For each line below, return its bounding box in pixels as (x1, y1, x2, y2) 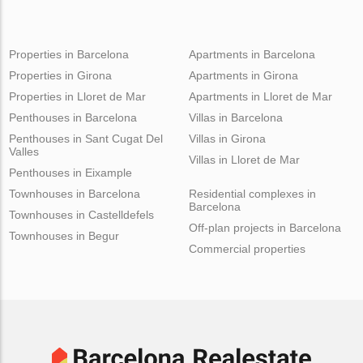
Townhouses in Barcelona (9, 186, 141, 200)
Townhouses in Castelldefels (9, 207, 155, 221)
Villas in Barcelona (188, 110, 283, 124)
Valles (9, 144, 40, 158)
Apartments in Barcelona (188, 47, 315, 61)
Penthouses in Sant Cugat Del (9, 131, 164, 145)
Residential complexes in (188, 186, 316, 200)
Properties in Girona (9, 68, 113, 82)
